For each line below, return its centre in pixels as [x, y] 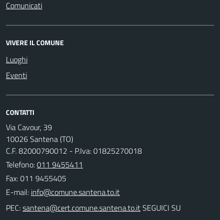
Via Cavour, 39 [29, 127]
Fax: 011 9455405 [36, 178]
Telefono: [21, 164]
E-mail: [17, 192]
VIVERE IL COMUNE [35, 42]
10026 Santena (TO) [40, 139]
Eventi [16, 75]
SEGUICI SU [161, 207]
